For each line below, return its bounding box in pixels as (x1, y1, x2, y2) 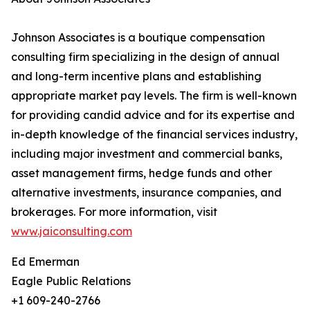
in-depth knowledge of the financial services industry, (11, 127, 298, 142)
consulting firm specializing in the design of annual (11, 50, 280, 64)
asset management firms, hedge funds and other (11, 166, 272, 181)
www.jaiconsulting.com (11, 224, 132, 239)
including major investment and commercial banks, (11, 147, 282, 161)
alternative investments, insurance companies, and (11, 185, 282, 200)
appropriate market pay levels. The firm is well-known (11, 89, 297, 103)
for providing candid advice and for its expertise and (11, 108, 295, 122)
